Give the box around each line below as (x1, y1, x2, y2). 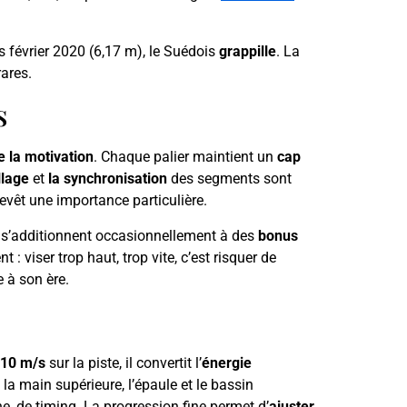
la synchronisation (48, 170, 167, 188)
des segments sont (167, 170, 292, 188)
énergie (202, 354, 252, 372)
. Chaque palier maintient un (94, 148, 277, 166)
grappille (219, 42, 276, 60)
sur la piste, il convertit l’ (45, 354, 202, 372)
